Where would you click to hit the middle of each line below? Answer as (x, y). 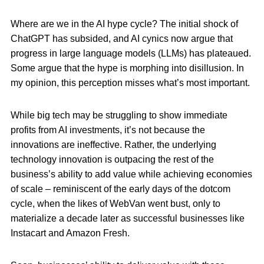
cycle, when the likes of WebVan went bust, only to (115, 204)
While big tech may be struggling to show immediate (119, 115)
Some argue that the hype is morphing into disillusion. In (127, 68)
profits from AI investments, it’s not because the (108, 130)
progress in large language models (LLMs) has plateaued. (131, 54)
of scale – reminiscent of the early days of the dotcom (121, 189)
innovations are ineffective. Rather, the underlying (113, 145)
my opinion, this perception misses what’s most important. (130, 83)
